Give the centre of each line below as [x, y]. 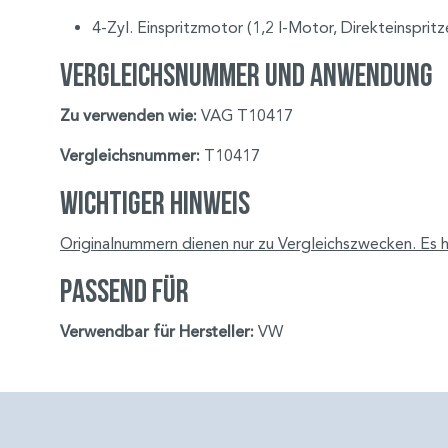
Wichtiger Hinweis [155, 203]
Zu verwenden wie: [128, 116]
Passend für [124, 291]
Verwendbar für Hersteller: [157, 332]
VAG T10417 [245, 116]
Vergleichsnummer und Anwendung [246, 75]
